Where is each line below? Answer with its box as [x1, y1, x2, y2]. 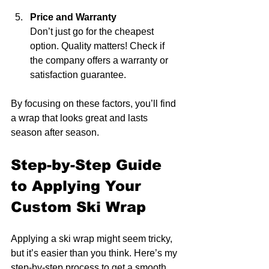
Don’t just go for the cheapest [30, 26, 156, 37]
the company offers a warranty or [30, 55, 171, 66]
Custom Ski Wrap [11, 199, 146, 216]
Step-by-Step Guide [11, 157, 166, 174]
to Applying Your [11, 178, 146, 195]
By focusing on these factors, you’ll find [11, 98, 178, 109]
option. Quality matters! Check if [30, 41, 167, 52]
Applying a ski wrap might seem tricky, [11, 234, 175, 244]
